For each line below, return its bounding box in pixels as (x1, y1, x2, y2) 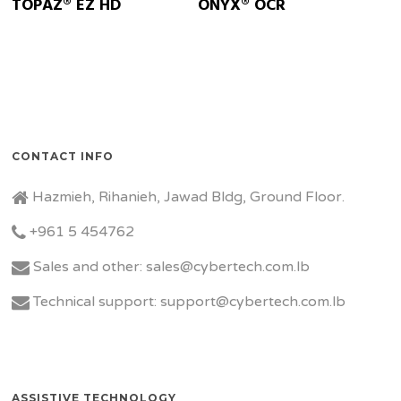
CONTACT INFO (12, 149, 115, 164)
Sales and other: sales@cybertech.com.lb (30, 258, 311, 277)
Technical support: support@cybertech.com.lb (30, 293, 346, 311)
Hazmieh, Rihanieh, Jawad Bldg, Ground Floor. (29, 188, 346, 207)
